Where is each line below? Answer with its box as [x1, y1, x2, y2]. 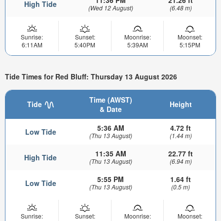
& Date [99, 104, 122, 114]
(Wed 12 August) [88, 3, 133, 12]
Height [169, 99, 192, 110]
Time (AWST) [89, 95, 132, 105]
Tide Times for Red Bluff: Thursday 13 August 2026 [5, 72, 177, 82]
